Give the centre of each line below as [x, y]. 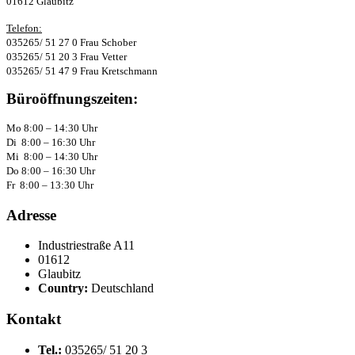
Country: [65, 288]
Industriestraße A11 [86, 246]
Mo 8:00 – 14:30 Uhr [52, 128]
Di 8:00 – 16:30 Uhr [51, 142]
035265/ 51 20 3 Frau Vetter [67, 56]
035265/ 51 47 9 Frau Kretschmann [82, 71]
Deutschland [122, 288]
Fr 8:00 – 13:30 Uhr [50, 185]
